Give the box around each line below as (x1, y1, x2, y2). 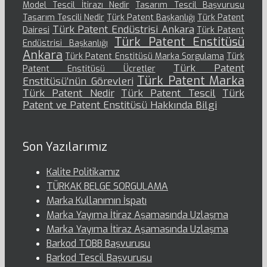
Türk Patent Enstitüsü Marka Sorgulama (65, 51, 224, 63)
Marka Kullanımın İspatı (46, 194, 147, 207)
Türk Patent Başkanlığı (107, 12, 195, 24)
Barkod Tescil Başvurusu (46, 252, 152, 265)
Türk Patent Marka (137, 73, 244, 89)
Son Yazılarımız (23, 139, 107, 156)
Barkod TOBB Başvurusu (46, 237, 150, 250)
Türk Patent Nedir (23, 86, 114, 101)
